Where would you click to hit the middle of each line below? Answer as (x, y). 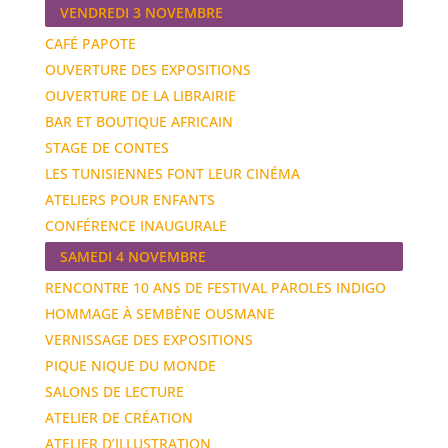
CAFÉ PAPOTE (90, 43)
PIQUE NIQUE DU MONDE (130, 365)
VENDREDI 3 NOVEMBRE (141, 12)
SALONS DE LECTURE (114, 391)
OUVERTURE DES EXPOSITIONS (147, 69)
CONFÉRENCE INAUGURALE (135, 225)
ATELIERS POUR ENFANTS (129, 199)
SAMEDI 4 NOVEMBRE (132, 256)
